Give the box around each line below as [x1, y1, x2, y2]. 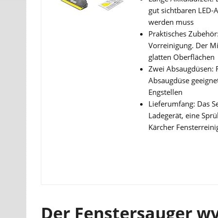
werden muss [148, 17, 194, 27]
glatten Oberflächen [148, 52, 215, 62]
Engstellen [148, 87, 183, 97]
